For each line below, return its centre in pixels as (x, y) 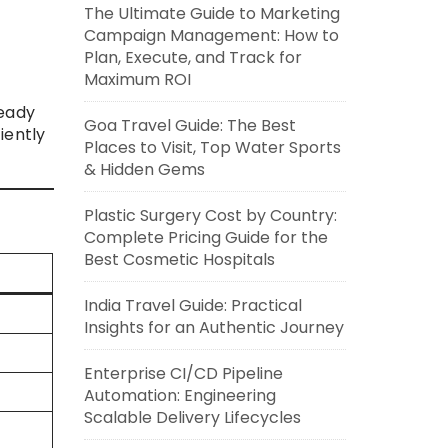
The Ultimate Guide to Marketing (211, 13)
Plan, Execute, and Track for (192, 57)
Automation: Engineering (179, 395)
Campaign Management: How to (211, 35)
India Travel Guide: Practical (192, 305)
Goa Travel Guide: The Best (189, 125)
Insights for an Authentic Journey (213, 327)
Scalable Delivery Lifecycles (192, 417)
